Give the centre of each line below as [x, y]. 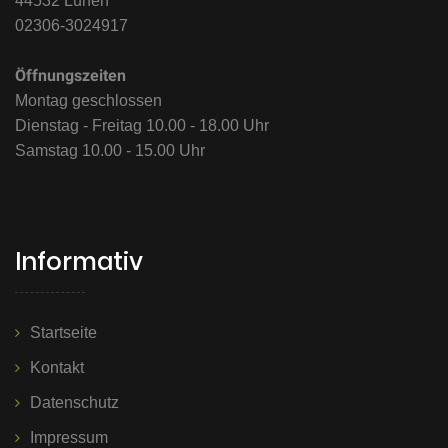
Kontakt [57, 367]
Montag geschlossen [88, 100]
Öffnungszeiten [70, 75]
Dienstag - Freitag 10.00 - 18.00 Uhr [142, 125]
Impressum [69, 437]
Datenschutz [74, 402]
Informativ [79, 261]
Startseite [63, 332]
